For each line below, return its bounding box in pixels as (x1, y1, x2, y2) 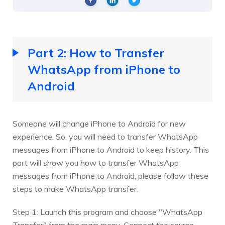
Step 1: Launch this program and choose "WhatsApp (13, 206, 202, 217)
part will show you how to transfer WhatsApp (13, 157, 179, 168)
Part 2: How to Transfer (28, 45, 164, 60)
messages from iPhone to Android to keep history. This (13, 144, 209, 155)
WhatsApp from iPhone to (28, 61, 180, 77)
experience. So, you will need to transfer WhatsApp (13, 131, 198, 142)
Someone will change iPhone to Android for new (13, 118, 186, 129)
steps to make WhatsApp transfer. (13, 183, 138, 194)
